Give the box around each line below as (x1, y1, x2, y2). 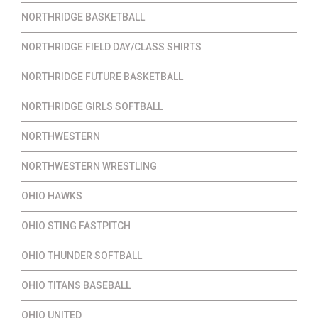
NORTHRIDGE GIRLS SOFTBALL (21, 101, 163, 113)
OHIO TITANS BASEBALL (21, 280, 131, 292)
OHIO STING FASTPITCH (21, 220, 131, 232)
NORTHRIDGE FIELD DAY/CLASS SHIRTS (21, 41, 202, 53)
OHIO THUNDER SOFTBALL (21, 250, 142, 262)
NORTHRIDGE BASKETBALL (21, 11, 145, 23)
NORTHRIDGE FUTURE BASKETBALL (21, 71, 183, 83)
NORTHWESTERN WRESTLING (21, 160, 157, 172)
